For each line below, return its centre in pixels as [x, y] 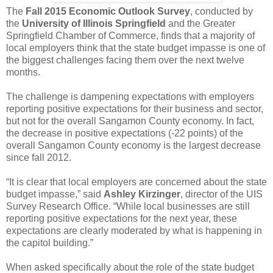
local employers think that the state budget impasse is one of [136, 48]
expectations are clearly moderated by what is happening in [134, 230]
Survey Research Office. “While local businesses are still [128, 206]
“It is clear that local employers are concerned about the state [136, 182]
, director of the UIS [222, 194]
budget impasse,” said [55, 194]
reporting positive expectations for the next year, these [122, 218]
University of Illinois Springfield [94, 23]
